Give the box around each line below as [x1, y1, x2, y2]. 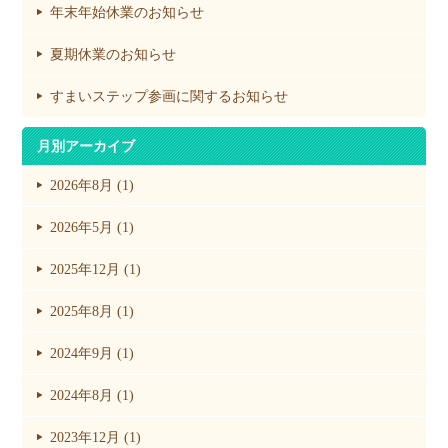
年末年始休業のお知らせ [50, 5, 205, 20]
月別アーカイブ [37, 138, 136, 154]
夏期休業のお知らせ [50, 47, 177, 62]
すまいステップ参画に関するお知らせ [50, 89, 289, 104]
